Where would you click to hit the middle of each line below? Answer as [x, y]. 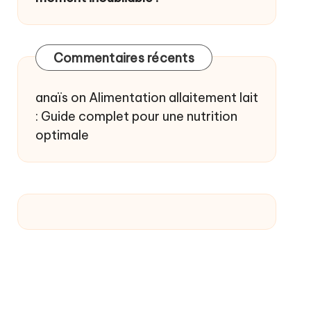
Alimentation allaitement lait [173, 98]
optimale [62, 135]
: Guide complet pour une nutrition [136, 116]
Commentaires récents [124, 58]
